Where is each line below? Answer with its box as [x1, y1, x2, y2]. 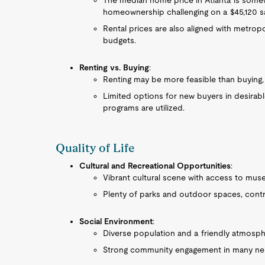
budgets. [103, 35, 137, 45]
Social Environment [79, 216, 153, 226]
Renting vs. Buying [79, 63, 150, 72]
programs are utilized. [103, 103, 185, 112]
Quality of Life [56, 141, 135, 155]
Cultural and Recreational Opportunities [79, 161, 231, 170]
